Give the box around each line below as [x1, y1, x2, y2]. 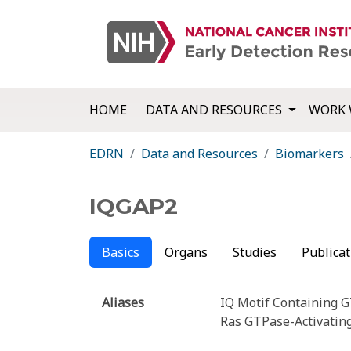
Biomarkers [275, 145, 344, 163]
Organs [165, 244, 208, 262]
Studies [233, 244, 277, 262]
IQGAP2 [89, 193, 178, 220]
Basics [102, 244, 139, 262]
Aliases [102, 294, 144, 312]
